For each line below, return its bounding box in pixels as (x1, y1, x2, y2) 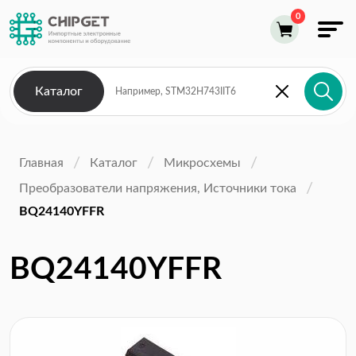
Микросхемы (164, 156, 241, 169)
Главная (19, 156, 64, 169)
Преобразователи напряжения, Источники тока (19, 181, 296, 195)
